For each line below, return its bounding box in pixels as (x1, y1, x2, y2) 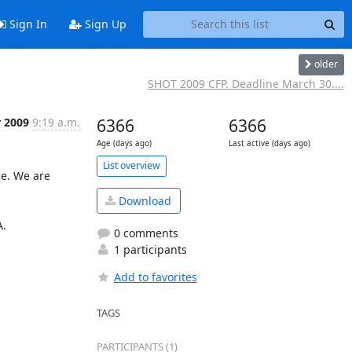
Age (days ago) (96, 137, 152, 148)
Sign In (5, 16, 47, 32)
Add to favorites (113, 269, 197, 284)
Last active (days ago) (228, 137, 310, 148)
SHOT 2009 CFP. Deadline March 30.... (147, 75, 344, 91)
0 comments (110, 225, 178, 240)
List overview (102, 159, 160, 172)
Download (115, 192, 171, 208)
